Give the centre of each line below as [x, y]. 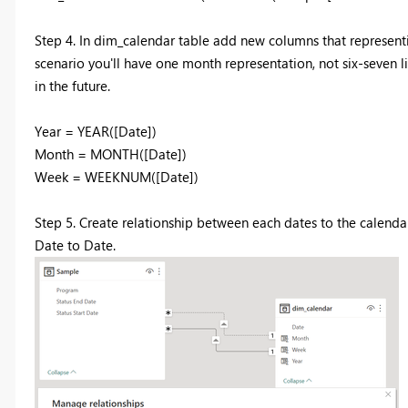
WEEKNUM [117, 177]
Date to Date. [75, 245]
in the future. [72, 86]
